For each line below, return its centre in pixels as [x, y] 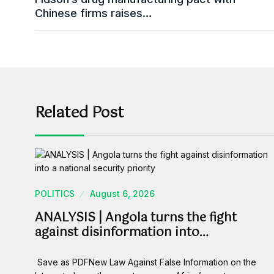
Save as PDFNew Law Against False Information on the [146, 262]
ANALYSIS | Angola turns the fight [136, 218]
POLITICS [55, 194]
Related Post [80, 113]
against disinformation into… [122, 233]
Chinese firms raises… [94, 13]
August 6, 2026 [122, 194]
